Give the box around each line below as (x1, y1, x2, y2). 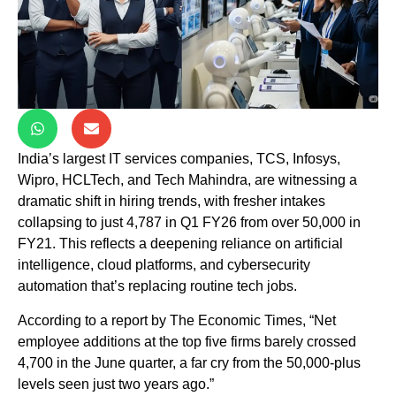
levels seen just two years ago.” (18, 376, 214, 392)
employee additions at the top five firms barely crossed (18, 333, 356, 349)
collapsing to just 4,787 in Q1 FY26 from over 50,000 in (18, 215, 361, 231)
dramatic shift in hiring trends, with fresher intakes (18, 194, 325, 209)
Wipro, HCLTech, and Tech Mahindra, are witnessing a (18, 172, 357, 188)
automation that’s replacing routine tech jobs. (18, 278, 297, 294)
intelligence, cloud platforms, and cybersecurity (18, 257, 310, 273)
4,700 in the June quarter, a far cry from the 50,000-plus (18, 354, 361, 370)
